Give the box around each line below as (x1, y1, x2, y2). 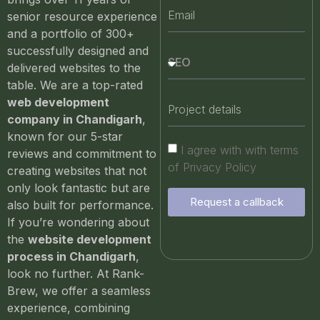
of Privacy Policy (168, 159, 256, 174)
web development (7, 94, 109, 109)
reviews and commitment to (7, 146, 156, 161)
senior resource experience (7, 9, 157, 24)
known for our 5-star (7, 129, 123, 144)
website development (28, 231, 151, 246)
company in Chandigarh (7, 111, 142, 126)
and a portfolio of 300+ (7, 26, 134, 41)
